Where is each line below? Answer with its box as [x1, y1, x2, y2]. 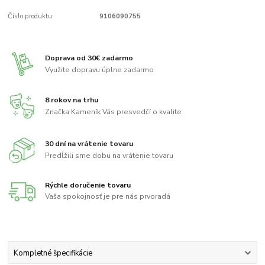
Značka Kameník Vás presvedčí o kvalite [45, 107, 182, 117]
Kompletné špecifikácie [13, 247, 92, 258]
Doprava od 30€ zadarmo [45, 53, 134, 63]
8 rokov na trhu [45, 95, 99, 105]
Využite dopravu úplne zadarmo [45, 64, 154, 75]
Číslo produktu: [8, 11, 54, 21]
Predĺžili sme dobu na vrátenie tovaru [45, 150, 174, 160]
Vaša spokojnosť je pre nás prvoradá [45, 192, 171, 202]
